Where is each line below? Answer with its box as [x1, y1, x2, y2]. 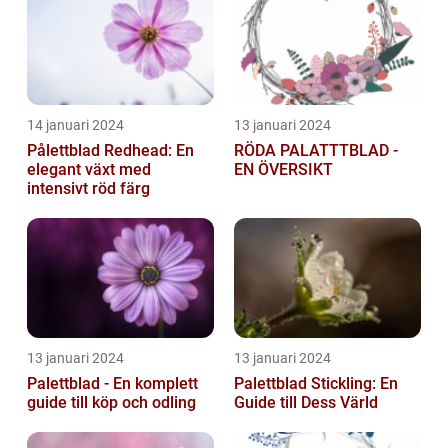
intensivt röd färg [27, 179, 150, 199]
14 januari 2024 [27, 117, 124, 134]
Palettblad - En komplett [27, 374, 198, 394]
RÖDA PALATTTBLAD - [234, 141, 398, 161]
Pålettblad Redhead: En [27, 141, 194, 161]
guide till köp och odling [27, 393, 196, 413]
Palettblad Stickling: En [234, 374, 398, 394]
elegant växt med [27, 160, 151, 180]
